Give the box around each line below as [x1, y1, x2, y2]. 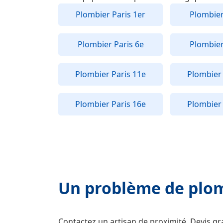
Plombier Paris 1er [76, 9, 145, 20]
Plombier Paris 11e [75, 69, 146, 80]
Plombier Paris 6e [77, 39, 144, 50]
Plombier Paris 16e [75, 99, 146, 110]
